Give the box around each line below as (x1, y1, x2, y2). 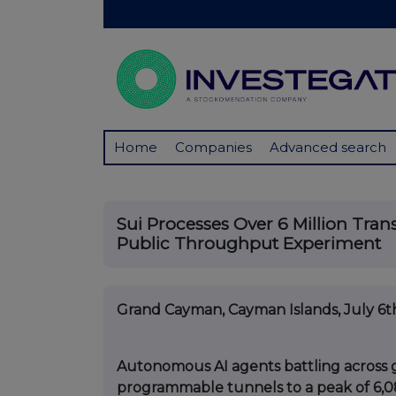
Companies (175, 139, 252, 156)
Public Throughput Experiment (117, 233, 381, 255)
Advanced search (270, 139, 386, 156)
